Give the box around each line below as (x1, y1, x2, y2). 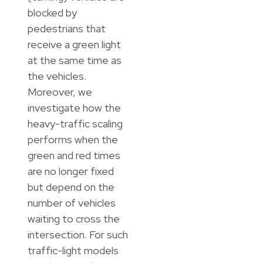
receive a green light (27, 38, 121, 52)
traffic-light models (27, 244, 119, 258)
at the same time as (27, 53, 122, 68)
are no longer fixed (27, 164, 114, 178)
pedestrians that (27, 22, 106, 36)
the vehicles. (27, 69, 86, 83)
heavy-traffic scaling (27, 117, 123, 131)
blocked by (27, 6, 77, 20)
